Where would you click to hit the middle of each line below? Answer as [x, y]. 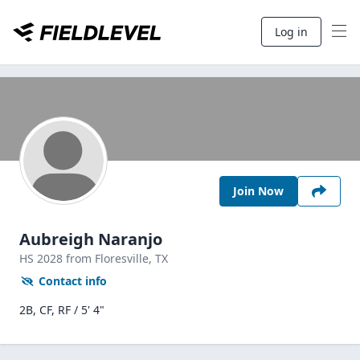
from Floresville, [110, 258]
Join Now [258, 191]
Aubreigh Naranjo [91, 239]
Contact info [73, 281]
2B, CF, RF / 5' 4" [62, 310]
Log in [291, 32]
